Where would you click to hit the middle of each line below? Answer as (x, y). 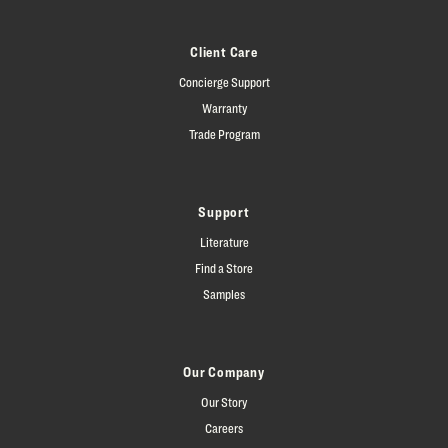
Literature (224, 241)
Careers (224, 427)
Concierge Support (224, 81)
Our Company (224, 371)
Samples (224, 293)
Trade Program (224, 133)
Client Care (224, 51)
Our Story (224, 401)
